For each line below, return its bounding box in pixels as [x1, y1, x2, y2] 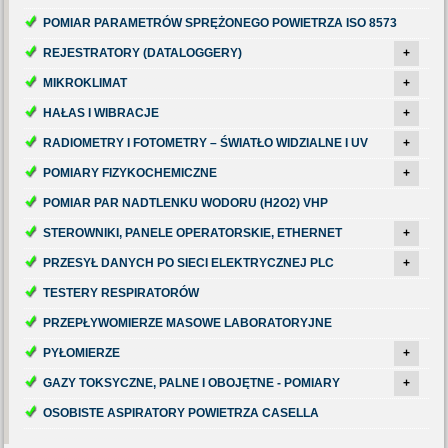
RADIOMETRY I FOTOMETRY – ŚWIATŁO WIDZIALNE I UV [43, 136, 369, 150]
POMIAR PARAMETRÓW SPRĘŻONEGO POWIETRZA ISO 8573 [43, 16, 398, 30]
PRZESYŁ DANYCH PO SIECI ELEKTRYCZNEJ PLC [43, 256, 335, 270]
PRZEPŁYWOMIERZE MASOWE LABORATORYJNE [43, 316, 333, 330]
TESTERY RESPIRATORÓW [43, 286, 200, 300]
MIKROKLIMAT [43, 76, 128, 90]
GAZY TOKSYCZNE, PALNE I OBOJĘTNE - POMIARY [43, 376, 341, 390]
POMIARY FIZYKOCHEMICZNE [43, 166, 218, 180]
